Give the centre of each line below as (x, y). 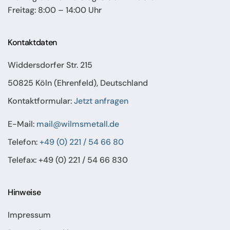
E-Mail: (22, 124)
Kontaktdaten (33, 42)
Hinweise (24, 192)
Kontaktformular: (41, 101)
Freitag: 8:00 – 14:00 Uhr (55, 10)
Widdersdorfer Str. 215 (50, 65)
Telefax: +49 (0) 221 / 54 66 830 (68, 160)
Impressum (29, 215)
